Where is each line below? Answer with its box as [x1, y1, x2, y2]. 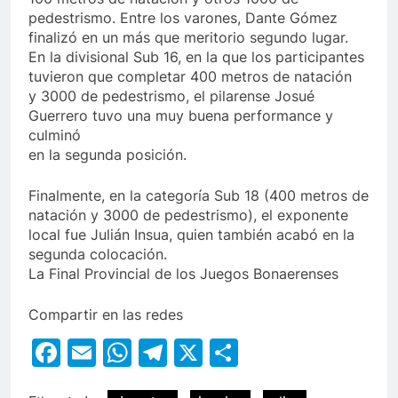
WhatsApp [131, 335, 272, 370]
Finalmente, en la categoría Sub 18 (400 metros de [28, 187, 369, 205]
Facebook [60, 335, 193, 370]
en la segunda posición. [28, 146, 187, 164]
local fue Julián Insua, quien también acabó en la [28, 226, 354, 244]
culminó [28, 126, 81, 145]
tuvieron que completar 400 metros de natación [28, 68, 352, 86]
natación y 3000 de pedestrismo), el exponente [28, 206, 348, 225]
